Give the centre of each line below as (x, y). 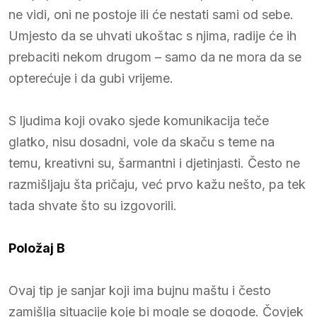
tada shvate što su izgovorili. (93, 205)
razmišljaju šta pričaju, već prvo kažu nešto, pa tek (157, 184)
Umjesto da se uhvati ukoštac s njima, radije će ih (152, 35)
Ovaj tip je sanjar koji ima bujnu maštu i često (140, 290)
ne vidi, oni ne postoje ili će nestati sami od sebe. (151, 14)
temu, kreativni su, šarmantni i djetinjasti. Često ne (154, 163)
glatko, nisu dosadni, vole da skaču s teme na (142, 142)
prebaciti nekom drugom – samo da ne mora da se (155, 57)
